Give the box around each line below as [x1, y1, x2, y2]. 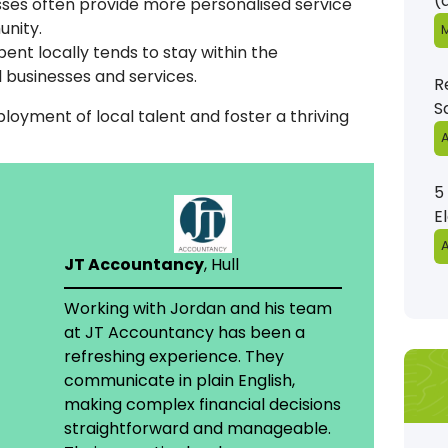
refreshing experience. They [63, 345, 284, 369]
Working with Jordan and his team [63, 297, 332, 321]
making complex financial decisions [63, 393, 341, 417]
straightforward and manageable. [63, 417, 331, 441]
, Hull [203, 253, 239, 277]
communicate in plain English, [63, 369, 295, 393]
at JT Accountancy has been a [63, 321, 305, 345]
